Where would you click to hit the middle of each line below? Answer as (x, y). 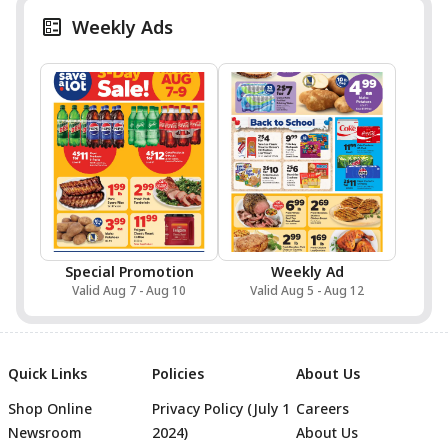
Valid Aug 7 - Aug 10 (129, 290)
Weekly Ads (122, 27)
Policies (178, 373)
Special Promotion (129, 271)
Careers (322, 408)
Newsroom (45, 432)
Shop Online (50, 408)
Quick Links (47, 373)
